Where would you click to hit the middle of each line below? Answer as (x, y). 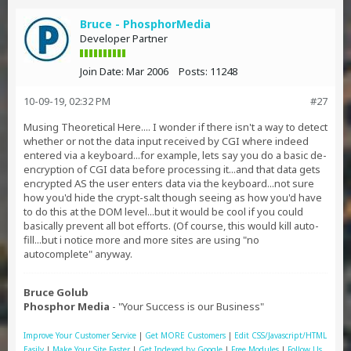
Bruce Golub (56, 292)
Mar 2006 (147, 71)
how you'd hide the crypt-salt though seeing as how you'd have (173, 197)
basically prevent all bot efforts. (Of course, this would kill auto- (171, 226)
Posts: (193, 71)
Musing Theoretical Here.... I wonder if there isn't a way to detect (175, 127)
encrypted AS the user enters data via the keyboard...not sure (169, 183)
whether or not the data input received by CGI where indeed (166, 141)
